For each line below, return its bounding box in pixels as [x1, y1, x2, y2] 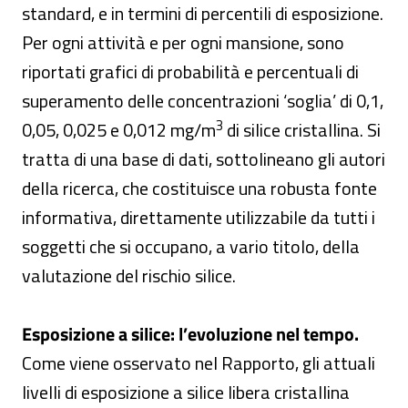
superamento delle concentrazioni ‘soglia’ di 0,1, [22, 87, 383, 115]
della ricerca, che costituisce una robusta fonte [22, 174, 377, 202]
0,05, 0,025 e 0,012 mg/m [22, 116, 216, 144]
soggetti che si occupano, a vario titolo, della [22, 232, 360, 260]
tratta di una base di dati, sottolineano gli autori [22, 145, 385, 173]
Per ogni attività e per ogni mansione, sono [22, 28, 344, 56]
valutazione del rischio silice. [22, 261, 236, 290]
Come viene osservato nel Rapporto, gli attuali [22, 349, 375, 377]
